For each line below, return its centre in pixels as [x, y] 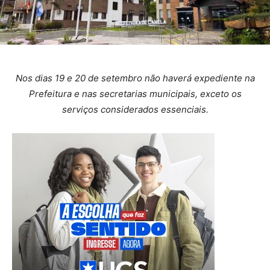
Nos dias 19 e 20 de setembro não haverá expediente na [135, 78]
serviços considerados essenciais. [135, 110]
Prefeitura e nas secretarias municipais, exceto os [135, 94]
